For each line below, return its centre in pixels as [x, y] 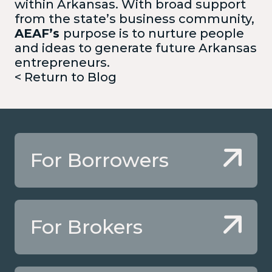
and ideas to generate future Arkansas [136, 48]
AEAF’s [37, 33]
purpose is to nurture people [154, 33]
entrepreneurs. [62, 62]
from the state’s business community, [134, 19]
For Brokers [87, 226]
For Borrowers [100, 160]
